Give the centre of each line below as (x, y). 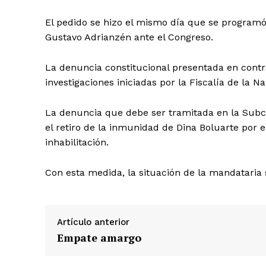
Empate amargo (99, 238)
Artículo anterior (93, 222)
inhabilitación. (77, 142)
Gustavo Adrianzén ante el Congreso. (129, 37)
